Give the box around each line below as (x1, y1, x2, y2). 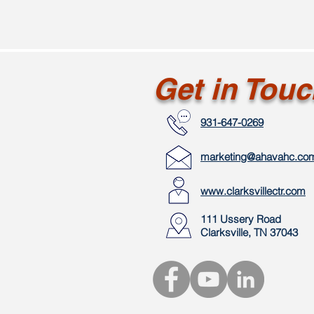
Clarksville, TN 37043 (200, 226, 298, 239)
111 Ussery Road (200, 212, 281, 226)
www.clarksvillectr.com (200, 184, 306, 198)
